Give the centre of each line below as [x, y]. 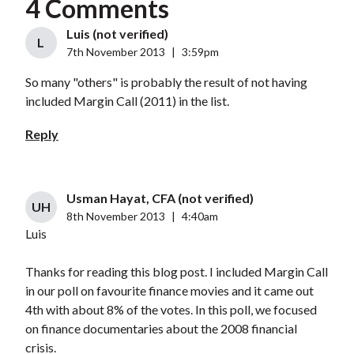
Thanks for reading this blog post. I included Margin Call [176, 272]
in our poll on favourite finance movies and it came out [169, 291]
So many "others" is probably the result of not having [166, 82]
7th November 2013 [115, 52]
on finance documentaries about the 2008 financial [161, 329]
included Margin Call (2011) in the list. [127, 101]
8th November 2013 [115, 217]
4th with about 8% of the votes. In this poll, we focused [171, 310]
